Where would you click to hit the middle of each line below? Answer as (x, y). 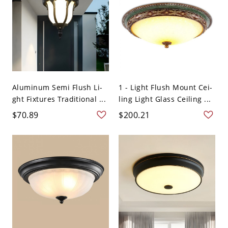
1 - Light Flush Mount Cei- (166, 87)
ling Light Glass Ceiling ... (165, 99)
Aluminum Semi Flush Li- (57, 87)
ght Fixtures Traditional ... (59, 99)
